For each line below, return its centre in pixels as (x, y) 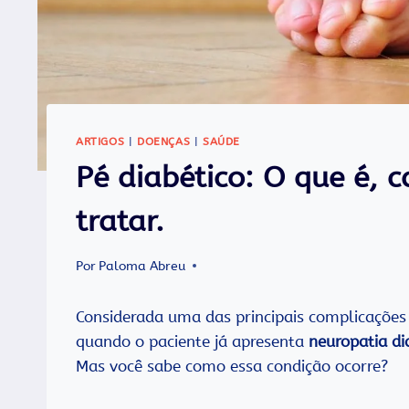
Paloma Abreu (142, 266)
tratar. (120, 221)
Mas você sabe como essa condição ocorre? (232, 366)
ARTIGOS (100, 142)
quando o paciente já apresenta (192, 341)
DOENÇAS (163, 142)
